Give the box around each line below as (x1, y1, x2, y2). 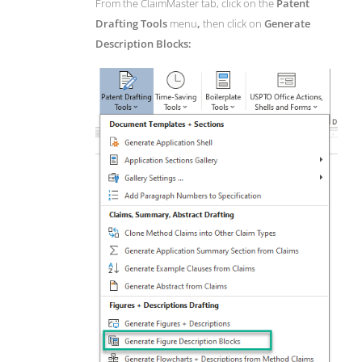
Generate (264, 15, 310, 31)
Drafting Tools (95, 15, 167, 31)
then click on (203, 15, 264, 31)
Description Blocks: (95, 36, 192, 51)
